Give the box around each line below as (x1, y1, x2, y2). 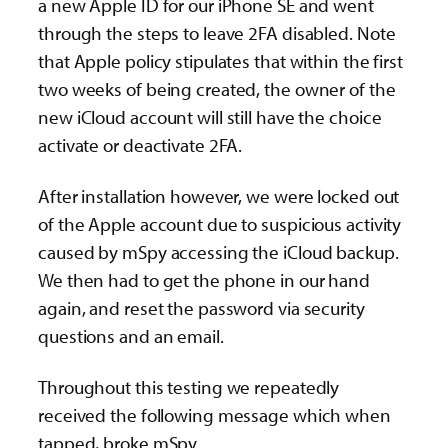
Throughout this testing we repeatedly (38, 374, 340, 399)
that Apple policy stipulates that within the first (38, 48, 403, 73)
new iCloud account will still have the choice (38, 104, 382, 129)
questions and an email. (38, 323, 224, 348)
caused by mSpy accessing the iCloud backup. (38, 239, 399, 264)
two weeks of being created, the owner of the (38, 76, 396, 101)
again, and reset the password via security (38, 295, 365, 320)
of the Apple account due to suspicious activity (38, 211, 402, 236)
